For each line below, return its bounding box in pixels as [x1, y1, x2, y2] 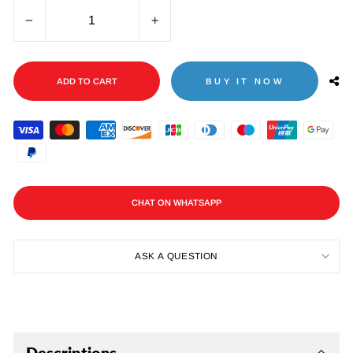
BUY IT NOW [205, 76, 284, 86]
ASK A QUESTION [135, 251, 218, 261]
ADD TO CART [56, 76, 117, 86]
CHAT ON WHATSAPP [132, 198, 221, 207]
